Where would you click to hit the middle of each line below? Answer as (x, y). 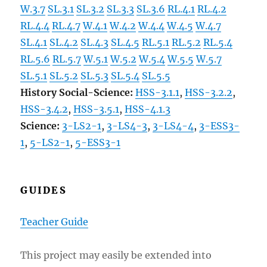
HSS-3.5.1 (97, 109)
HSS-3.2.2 (209, 92)
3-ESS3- (220, 125)
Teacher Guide (55, 221)
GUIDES (44, 190)
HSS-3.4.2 (44, 109)
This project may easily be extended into (116, 255)
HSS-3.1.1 (158, 92)
